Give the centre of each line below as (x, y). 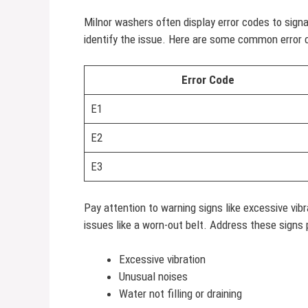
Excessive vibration (162, 259)
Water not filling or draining (180, 294)
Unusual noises (153, 276)
